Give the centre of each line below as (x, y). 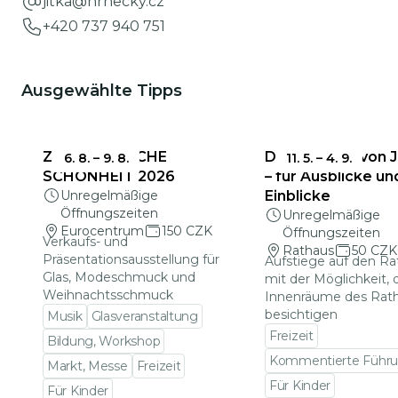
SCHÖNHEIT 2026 (109, 176)
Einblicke (298, 196)
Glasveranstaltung (144, 316)
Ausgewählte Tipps (102, 91)
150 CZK (187, 231)
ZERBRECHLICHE (105, 157)
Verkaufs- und (85, 242)
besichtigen (301, 314)
